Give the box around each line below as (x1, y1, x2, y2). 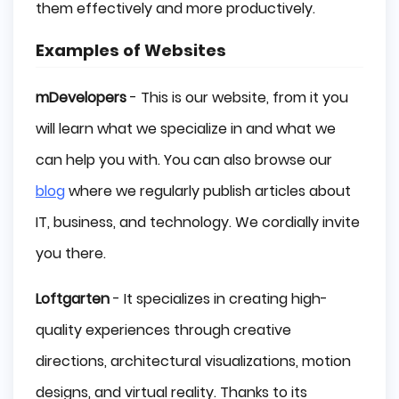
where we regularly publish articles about (69, 181, 351, 202)
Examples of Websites (36, 39, 226, 62)
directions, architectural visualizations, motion (36, 351, 351, 372)
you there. (36, 243, 106, 265)
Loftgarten (36, 289, 110, 310)
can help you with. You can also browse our (36, 150, 332, 171)
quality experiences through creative (36, 320, 291, 341)
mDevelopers (36, 87, 126, 109)
